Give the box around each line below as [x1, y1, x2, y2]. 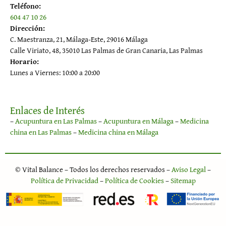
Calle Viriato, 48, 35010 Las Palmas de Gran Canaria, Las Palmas [10, 44, 203, 55]
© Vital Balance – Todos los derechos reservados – [15, 163, 172, 175]
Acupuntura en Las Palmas [15, 115, 98, 126]
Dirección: [10, 22, 45, 33]
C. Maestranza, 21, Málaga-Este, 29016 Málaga [10, 33, 148, 44]
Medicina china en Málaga [78, 126, 158, 137]
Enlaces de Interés [10, 102, 85, 118]
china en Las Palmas [10, 126, 72, 137]
